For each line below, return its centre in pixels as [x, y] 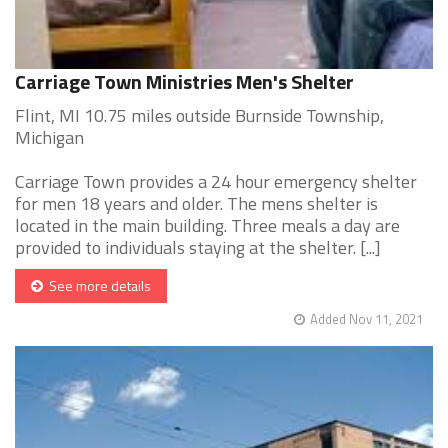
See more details [97, 286]
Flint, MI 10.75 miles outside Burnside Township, [199, 116]
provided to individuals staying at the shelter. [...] [198, 248]
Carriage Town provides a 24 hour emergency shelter [216, 182]
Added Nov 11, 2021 [366, 319]
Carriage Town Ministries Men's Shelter [184, 82]
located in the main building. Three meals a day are [207, 226]
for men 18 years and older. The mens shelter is [196, 204]
